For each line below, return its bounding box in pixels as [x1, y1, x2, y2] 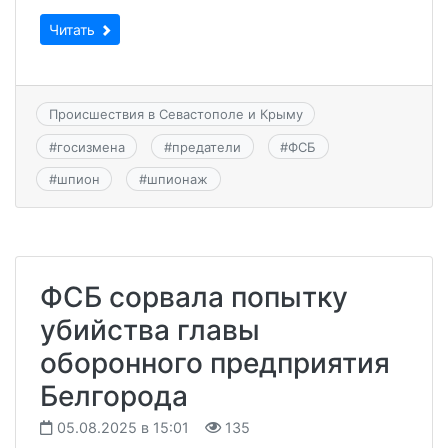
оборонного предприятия [40, 346, 390, 381]
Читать [49, 21, 99, 38]
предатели [171, 138, 241, 155]
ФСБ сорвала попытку [40, 280, 348, 315]
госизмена [56, 138, 125, 155]
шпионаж [146, 170, 208, 187]
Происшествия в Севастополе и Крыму [48, 106, 303, 123]
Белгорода [40, 379, 188, 414]
